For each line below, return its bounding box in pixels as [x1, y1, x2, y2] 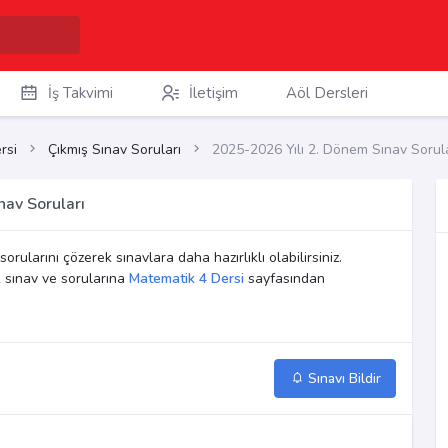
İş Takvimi [47, 83, 113, 103]
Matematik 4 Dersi [129, 269, 244, 289]
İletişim [188, 83, 238, 103]
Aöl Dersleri [285, 83, 368, 103]
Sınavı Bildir [303, 369, 381, 389]
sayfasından [244, 269, 325, 289]
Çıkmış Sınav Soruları [48, 140, 181, 160]
